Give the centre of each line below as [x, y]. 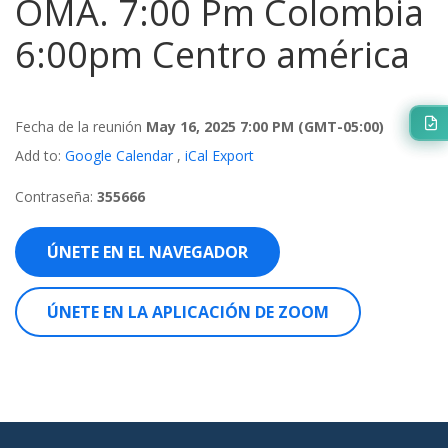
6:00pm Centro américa [212, 54]
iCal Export [219, 155]
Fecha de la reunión [80, 126]
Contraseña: [54, 196]
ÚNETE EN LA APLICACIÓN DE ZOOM [188, 312]
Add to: [38, 155]
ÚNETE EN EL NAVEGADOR [147, 252]
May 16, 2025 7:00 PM [222, 126]
